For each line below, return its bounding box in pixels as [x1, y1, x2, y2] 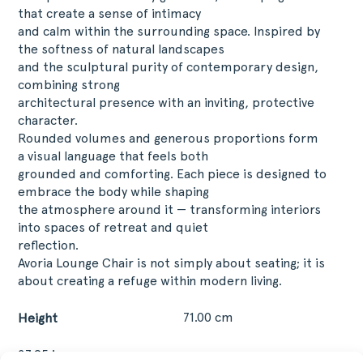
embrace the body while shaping [18, 184, 210, 199]
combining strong [18, 77, 121, 92]
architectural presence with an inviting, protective [18, 95, 315, 110]
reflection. [18, 237, 79, 253]
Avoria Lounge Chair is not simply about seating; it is [18, 255, 326, 271]
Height [18, 310, 58, 326]
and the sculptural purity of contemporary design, [18, 59, 319, 75]
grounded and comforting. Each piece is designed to [18, 166, 327, 181]
